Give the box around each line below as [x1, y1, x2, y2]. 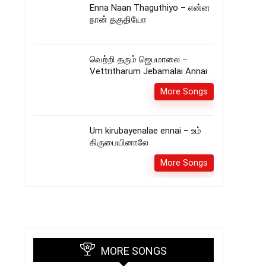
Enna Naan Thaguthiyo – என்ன [90, 2, 210, 13]
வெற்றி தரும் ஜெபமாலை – [90, 54, 188, 65]
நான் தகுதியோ [90, 14, 147, 25]
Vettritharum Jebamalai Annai [90, 66, 207, 77]
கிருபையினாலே [90, 137, 148, 148]
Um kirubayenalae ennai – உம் [90, 125, 201, 136]
